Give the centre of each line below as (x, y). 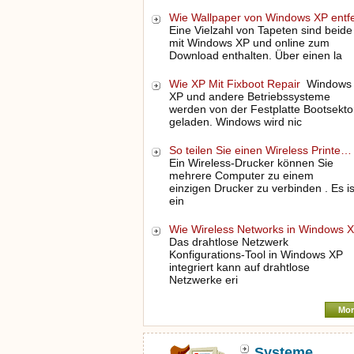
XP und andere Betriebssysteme (249, 96)
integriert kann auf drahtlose (239, 267)
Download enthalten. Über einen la (255, 55)
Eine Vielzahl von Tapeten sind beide (260, 30)
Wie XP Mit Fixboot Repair (236, 84)
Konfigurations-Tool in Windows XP (256, 254)
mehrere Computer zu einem (241, 175)
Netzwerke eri (203, 280)
